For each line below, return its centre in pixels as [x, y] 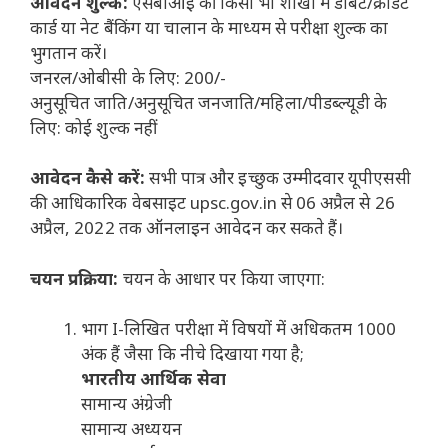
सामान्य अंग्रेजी [127, 404]
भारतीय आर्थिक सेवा [153, 379]
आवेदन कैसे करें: [89, 178]
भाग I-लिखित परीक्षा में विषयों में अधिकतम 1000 [239, 329]
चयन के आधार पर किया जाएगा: [224, 278]
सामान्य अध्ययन [131, 429]
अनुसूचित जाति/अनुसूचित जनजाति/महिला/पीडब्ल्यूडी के [209, 102]
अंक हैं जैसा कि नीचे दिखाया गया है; [193, 354]
